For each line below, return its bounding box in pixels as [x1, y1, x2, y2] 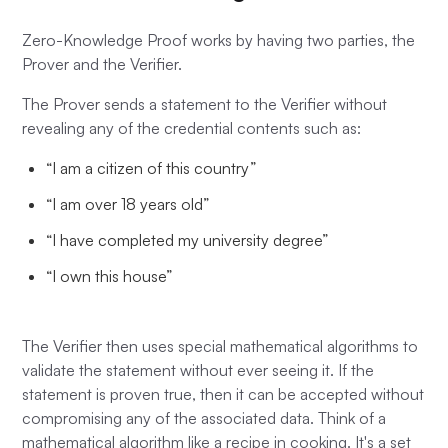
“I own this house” [46, 265, 173, 286]
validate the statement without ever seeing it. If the [22, 359, 375, 380]
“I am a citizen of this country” [46, 157, 257, 178]
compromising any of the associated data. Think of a [22, 407, 387, 428]
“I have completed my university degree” [46, 229, 329, 250]
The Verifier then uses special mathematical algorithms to [22, 335, 419, 356]
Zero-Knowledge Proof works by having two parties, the [22, 29, 416, 50]
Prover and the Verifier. [22, 53, 187, 74]
